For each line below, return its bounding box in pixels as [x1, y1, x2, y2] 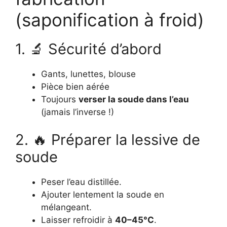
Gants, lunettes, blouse [41, 68, 136, 79]
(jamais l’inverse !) [41, 106, 114, 117]
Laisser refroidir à [41, 215, 115, 225]
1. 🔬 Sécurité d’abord [15, 40, 162, 58]
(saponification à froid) [15, 9, 204, 30]
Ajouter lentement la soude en [41, 190, 164, 200]
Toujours [41, 94, 79, 104]
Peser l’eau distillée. [41, 177, 122, 187]
